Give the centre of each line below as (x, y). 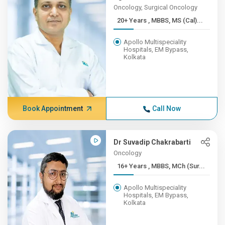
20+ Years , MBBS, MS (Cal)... (176, 20)
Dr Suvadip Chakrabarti (152, 142)
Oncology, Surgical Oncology (156, 7)
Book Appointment (52, 108)
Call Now (166, 108)
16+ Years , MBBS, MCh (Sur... (177, 166)
